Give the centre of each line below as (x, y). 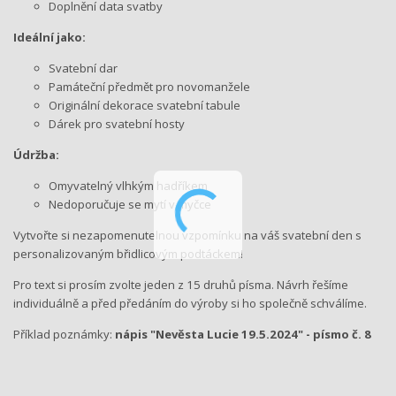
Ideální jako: (49, 37)
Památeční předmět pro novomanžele (149, 86)
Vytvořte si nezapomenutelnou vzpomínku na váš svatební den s (187, 235)
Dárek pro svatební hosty (117, 123)
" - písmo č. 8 (335, 334)
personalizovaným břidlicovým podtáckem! (128, 253)
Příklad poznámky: (63, 334)
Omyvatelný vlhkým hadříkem (128, 185)
